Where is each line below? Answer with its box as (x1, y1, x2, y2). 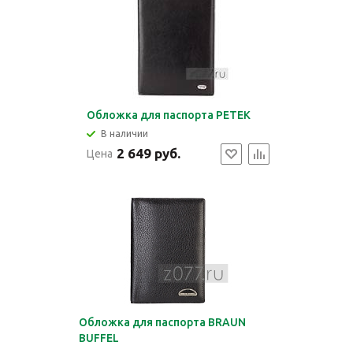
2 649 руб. (116, 146, 180, 161)
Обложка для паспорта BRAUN (78, 316, 246, 329)
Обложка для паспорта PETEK (86, 109, 251, 121)
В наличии (100, 128, 148, 139)
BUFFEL (78, 332, 119, 344)
